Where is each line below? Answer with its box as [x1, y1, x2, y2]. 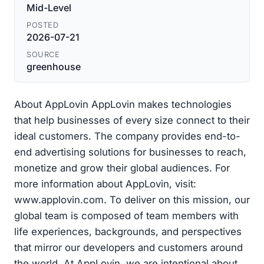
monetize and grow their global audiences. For [14, 162, 230, 174]
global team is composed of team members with [14, 210, 239, 222]
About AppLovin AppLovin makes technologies [14, 98, 232, 111]
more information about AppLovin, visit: [14, 178, 196, 190]
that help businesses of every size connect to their [14, 114, 250, 127]
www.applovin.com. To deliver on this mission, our [14, 194, 250, 206]
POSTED [27, 20, 58, 29]
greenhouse [27, 61, 81, 73]
